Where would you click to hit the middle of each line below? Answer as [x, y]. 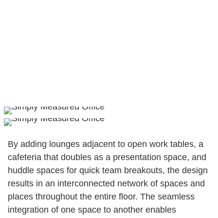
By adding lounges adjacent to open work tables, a [106, 144]
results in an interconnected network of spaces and [106, 183]
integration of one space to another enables [92, 209]
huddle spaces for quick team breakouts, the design [108, 170]
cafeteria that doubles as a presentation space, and [107, 157]
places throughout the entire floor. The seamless [101, 196]
